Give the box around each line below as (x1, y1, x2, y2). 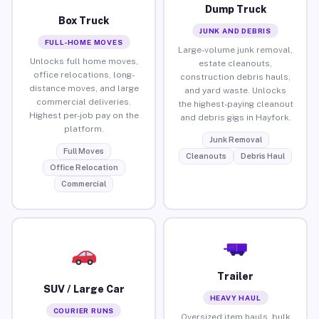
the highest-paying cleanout (177, 98, 293, 109)
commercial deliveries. (36, 96, 131, 107)
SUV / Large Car (43, 283, 125, 295)
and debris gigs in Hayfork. (179, 112, 291, 122)
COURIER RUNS (53, 305, 115, 315)
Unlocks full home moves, (29, 56, 138, 66)
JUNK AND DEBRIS (199, 26, 271, 35)
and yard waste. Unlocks (184, 85, 286, 95)
